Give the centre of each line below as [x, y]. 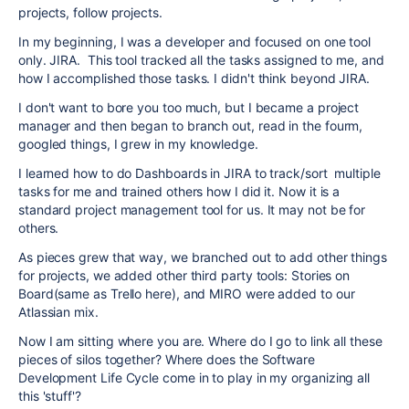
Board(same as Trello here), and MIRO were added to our [187, 294]
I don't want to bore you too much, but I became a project [189, 107]
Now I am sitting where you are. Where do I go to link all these [200, 341]
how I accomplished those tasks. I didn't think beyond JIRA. [196, 78]
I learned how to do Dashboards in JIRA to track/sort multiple [199, 173]
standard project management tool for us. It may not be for [192, 210]
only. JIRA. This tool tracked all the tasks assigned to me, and [201, 60]
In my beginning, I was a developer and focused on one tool [195, 42]
